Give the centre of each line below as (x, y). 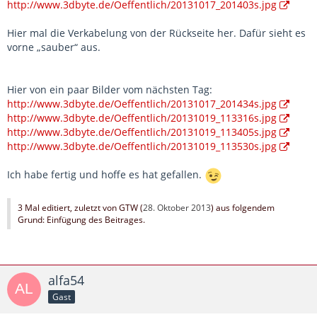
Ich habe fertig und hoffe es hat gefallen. (106, 175)
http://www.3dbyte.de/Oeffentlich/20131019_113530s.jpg (142, 146)
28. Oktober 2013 (177, 208)
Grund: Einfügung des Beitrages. (81, 220)
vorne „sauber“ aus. (54, 47)
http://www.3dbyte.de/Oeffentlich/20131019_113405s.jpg (142, 132)
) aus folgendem (243, 208)
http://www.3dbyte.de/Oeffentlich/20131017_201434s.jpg (142, 104)
